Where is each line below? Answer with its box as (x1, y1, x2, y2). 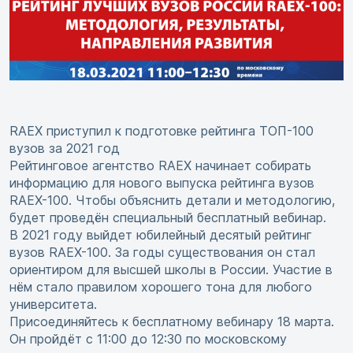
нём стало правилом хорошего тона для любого (9, 279, 312, 295)
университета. (9, 296, 97, 313)
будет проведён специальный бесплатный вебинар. (9, 210, 326, 226)
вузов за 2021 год (9, 140, 124, 157)
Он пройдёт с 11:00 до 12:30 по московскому (9, 331, 287, 347)
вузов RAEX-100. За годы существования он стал (9, 244, 315, 261)
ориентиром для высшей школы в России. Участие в (9, 262, 333, 278)
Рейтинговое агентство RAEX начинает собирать (9, 158, 311, 174)
